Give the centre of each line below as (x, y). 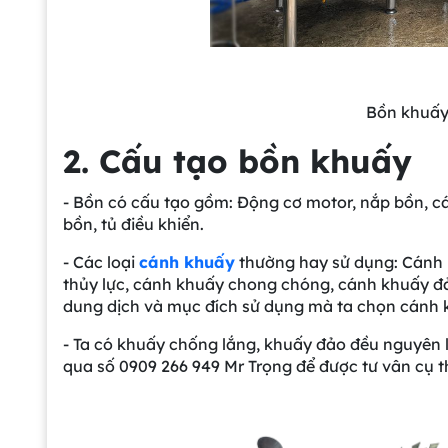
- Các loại (101, 261)
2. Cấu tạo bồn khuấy (237, 160)
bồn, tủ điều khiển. (133, 223)
